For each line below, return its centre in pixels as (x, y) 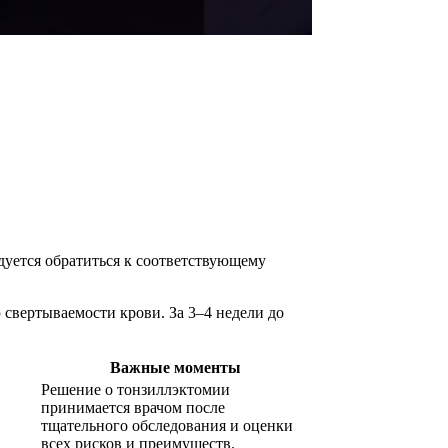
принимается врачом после (133, 407)
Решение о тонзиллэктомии (135, 389)
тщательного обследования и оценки (167, 425)
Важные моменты (175, 367)
